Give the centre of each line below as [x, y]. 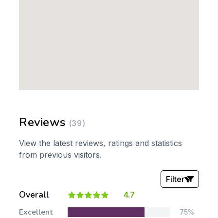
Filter [175, 179]
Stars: [68, 211]
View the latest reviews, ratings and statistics [100, 143]
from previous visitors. [60, 155]
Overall [34, 195]
